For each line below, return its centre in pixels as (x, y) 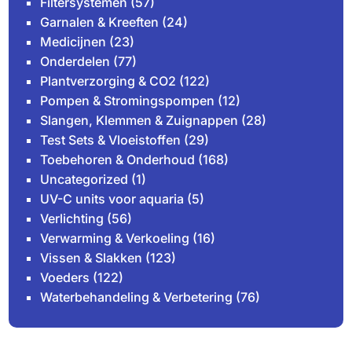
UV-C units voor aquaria (112, 199)
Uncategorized (84, 180)
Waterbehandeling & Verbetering (137, 297)
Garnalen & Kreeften (100, 22)
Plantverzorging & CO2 (108, 81)
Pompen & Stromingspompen (128, 101)
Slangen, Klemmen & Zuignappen (139, 121)
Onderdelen (75, 62)
